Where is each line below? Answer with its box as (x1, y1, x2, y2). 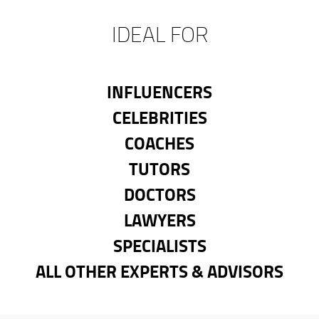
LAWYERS (123, 206, 196, 232)
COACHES (125, 130, 194, 155)
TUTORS (129, 155, 190, 181)
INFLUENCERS (107, 78, 212, 104)
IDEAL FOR (111, 19, 208, 48)
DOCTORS (123, 181, 196, 206)
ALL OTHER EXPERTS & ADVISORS (36, 258, 283, 283)
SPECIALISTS (113, 232, 206, 258)
